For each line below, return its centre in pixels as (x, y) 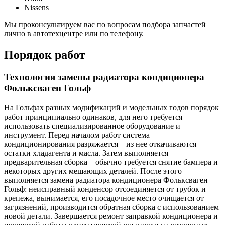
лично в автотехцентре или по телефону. (74, 34)
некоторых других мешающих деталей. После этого (93, 171)
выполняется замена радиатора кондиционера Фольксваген (106, 180)
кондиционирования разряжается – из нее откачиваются (100, 144)
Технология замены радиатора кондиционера (104, 77)
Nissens (36, 8)
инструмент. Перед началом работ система (77, 135)
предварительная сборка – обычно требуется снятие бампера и (111, 162)
